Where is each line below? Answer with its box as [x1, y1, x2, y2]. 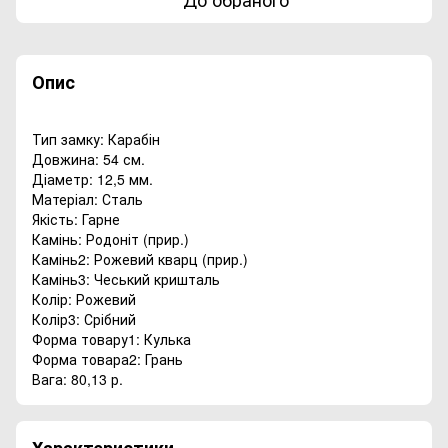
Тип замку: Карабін [32, 129, 160, 150]
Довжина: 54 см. [32, 149, 145, 170]
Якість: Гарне [32, 209, 120, 230]
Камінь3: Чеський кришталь [32, 269, 220, 290]
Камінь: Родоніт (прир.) [32, 229, 189, 250]
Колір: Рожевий [32, 289, 136, 310]
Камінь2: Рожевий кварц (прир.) [32, 249, 248, 270]
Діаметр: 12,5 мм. [32, 169, 153, 190]
